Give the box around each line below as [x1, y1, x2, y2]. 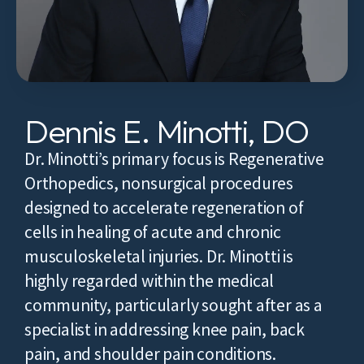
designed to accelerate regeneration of [24, 197, 304, 219]
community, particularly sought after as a [24, 294, 323, 317]
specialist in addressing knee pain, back [24, 318, 305, 341]
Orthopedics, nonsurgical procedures [24, 172, 293, 195]
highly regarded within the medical [24, 270, 275, 292]
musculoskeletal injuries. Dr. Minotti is [24, 245, 293, 268]
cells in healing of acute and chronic [24, 221, 281, 244]
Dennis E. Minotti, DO [24, 110, 309, 152]
